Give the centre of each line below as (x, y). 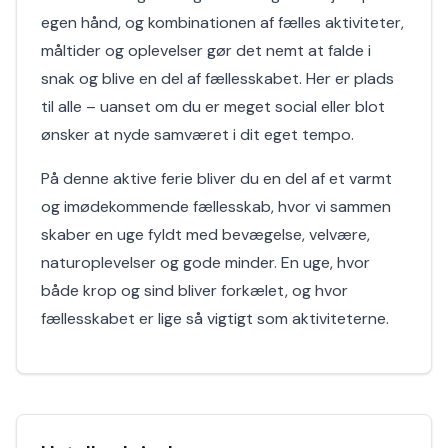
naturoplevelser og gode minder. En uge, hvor (205, 262)
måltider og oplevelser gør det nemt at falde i (206, 50)
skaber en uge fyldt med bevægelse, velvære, (205, 234)
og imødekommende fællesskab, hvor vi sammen (216, 206)
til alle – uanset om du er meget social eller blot (213, 106)
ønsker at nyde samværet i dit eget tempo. (197, 134)
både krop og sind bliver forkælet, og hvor (194, 290)
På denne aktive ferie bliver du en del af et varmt (216, 178)
